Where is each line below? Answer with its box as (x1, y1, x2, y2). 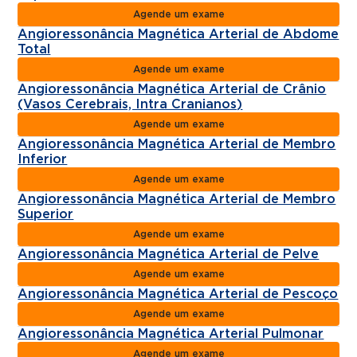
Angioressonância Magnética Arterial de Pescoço (18, 287, 339, 300)
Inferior (18, 152, 68, 166)
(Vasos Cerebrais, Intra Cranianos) (18, 97, 243, 111)
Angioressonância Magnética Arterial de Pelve (18, 247, 320, 261)
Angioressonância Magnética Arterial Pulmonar (18, 327, 324, 340)
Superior (18, 207, 74, 221)
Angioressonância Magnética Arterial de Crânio (18, 82, 327, 96)
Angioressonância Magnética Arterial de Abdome (18, 27, 339, 41)
